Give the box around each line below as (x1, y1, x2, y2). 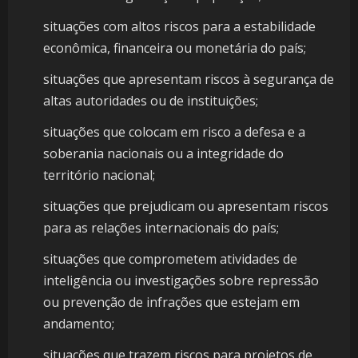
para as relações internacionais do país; (43, 219, 279, 237)
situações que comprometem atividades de (43, 250, 297, 268)
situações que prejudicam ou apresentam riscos (43, 197, 328, 216)
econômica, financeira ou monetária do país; (43, 39, 306, 58)
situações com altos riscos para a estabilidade (43, 18, 316, 36)
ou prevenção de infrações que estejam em (43, 293, 300, 312)
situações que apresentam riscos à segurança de (43, 70, 334, 89)
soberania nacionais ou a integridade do (43, 145, 284, 163)
